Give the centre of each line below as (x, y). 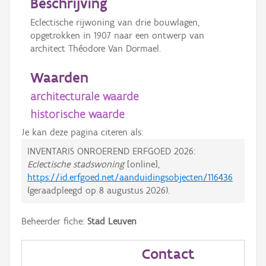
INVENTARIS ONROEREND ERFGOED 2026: (111, 151)
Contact (168, 254)
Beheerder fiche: (54, 221)
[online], (142, 164)
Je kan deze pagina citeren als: (82, 132)
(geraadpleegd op (63, 190)
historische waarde (77, 114)
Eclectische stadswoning (76, 164)
